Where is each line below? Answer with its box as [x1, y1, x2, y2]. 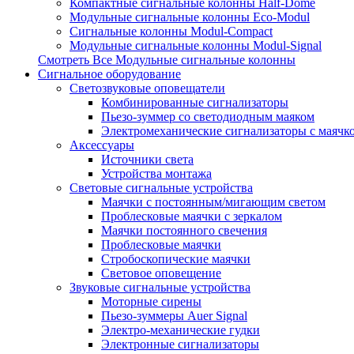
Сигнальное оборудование [38, 67, 181, 81]
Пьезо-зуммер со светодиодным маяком [101, 110, 314, 123]
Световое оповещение [101, 266, 221, 280]
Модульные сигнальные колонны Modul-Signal [70, 39, 322, 52]
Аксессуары [70, 138, 134, 152]
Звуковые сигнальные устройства [70, 281, 250, 294]
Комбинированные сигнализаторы [101, 96, 288, 109]
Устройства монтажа [101, 167, 212, 180]
